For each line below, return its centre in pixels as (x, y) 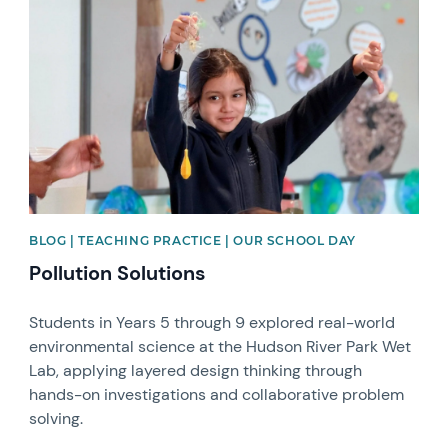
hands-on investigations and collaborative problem (217, 394)
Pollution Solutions (118, 272)
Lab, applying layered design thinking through (196, 370)
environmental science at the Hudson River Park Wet (220, 346)
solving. (56, 418)
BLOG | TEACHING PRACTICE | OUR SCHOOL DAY (192, 240)
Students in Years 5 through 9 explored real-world (212, 322)
